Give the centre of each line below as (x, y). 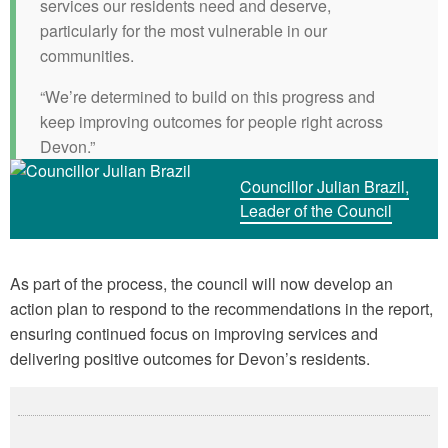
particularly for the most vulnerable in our (183, 31)
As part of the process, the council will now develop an (201, 284)
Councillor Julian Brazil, (324, 187)
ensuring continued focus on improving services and (194, 334)
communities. (87, 56)
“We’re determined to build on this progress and (207, 97)
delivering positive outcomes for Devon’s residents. (190, 359)
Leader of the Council (316, 211)
